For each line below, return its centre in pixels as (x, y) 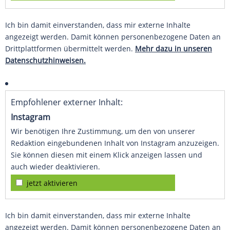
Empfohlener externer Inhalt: (67, 102)
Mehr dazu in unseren (174, 49)
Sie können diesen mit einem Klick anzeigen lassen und (107, 155)
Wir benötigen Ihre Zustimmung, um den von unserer (103, 131)
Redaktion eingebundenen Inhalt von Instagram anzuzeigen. (115, 143)
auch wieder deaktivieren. (55, 167)
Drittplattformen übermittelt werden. (70, 49)
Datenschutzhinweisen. (45, 61)
